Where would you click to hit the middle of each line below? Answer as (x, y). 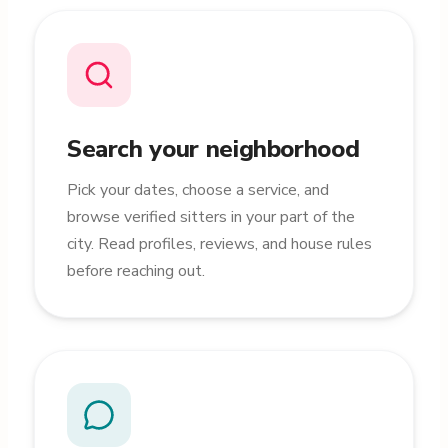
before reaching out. (135, 271)
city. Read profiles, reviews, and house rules (219, 244)
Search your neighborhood (213, 149)
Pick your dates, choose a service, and (197, 190)
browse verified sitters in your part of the (210, 217)
